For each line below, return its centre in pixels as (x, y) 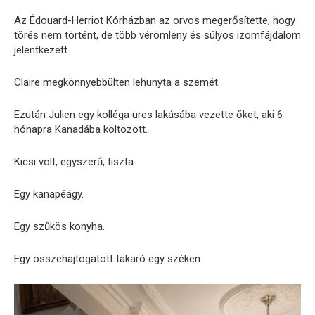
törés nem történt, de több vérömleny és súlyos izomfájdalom (157, 36)
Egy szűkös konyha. (59, 227)
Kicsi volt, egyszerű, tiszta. (75, 162)
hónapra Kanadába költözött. (81, 130)
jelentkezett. (42, 50)
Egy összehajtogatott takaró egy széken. (108, 259)
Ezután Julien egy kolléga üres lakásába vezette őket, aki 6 (148, 115)
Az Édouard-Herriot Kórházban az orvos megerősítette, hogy (155, 21)
